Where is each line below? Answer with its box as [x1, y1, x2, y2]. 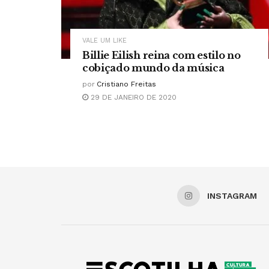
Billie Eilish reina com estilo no [82, 49, 241, 62]
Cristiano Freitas [97, 80, 156, 89]
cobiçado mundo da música [82, 62, 225, 74]
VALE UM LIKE [82, 37, 127, 45]
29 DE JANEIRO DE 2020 [88, 93, 177, 102]
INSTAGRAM [207, 191, 257, 201]
